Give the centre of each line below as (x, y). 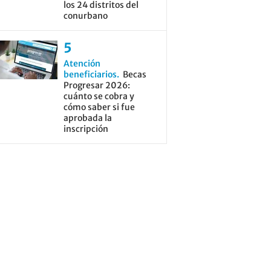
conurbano (85, 16)
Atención (82, 64)
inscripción (86, 129)
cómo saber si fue (99, 107)
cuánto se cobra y (99, 96)
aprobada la (87, 118)
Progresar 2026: (96, 85)
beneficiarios (90, 74)
